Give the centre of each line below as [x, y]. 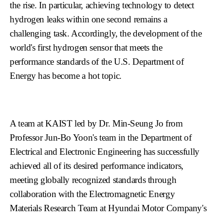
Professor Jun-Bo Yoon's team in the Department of [101, 137]
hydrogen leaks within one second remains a [89, 19]
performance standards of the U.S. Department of [97, 61]
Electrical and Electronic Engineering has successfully [105, 151]
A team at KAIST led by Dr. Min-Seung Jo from [96, 123]
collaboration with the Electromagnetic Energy [92, 194]
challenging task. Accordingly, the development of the [106, 33]
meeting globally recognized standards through [93, 180]
